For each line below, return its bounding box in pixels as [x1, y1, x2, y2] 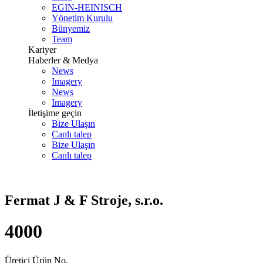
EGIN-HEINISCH [52, 2, 122, 12]
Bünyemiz [52, 23, 90, 33]
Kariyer [28, 45, 56, 55]
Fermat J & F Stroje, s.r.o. [5, 192, 163, 208]
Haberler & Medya [28, 55, 98, 65]
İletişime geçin [28, 108, 82, 118]
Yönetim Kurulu [52, 13, 113, 23]
